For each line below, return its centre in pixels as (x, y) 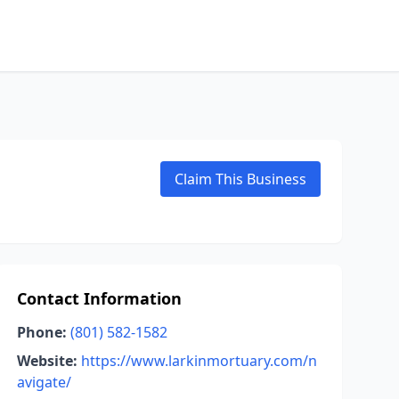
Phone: (41, 332)
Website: (47, 361)
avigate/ (44, 382)
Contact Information (99, 298)
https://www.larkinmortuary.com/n (199, 361)
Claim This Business (240, 179)
